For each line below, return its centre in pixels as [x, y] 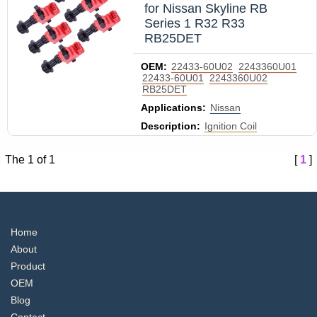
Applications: [173, 108]
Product [28, 266]
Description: [171, 126]
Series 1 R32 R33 [195, 23]
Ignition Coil [231, 126]
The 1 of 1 [30, 160]
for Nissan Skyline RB [206, 8]
